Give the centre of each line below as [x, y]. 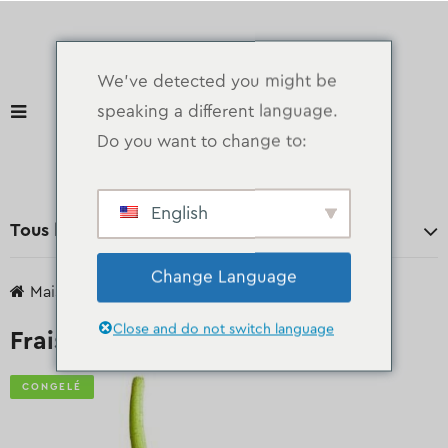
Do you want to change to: [202, 140]
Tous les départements [105, 230]
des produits [154, 292]
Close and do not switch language [223, 329]
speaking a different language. [217, 110]
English [177, 212]
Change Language [224, 276]
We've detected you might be [217, 80]
